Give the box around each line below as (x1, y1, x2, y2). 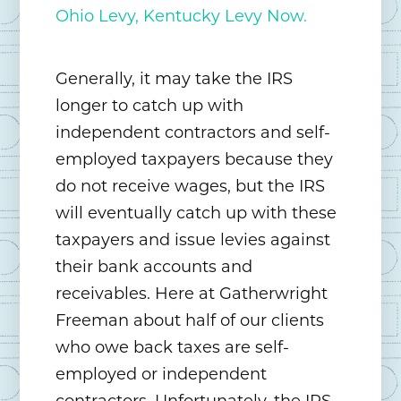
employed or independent (55, 364, 268, 385)
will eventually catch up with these (55, 203, 337, 224)
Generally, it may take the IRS (55, 69, 294, 90)
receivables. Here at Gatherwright (55, 284, 328, 304)
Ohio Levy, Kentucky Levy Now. (55, 6, 308, 27)
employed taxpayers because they (55, 149, 334, 170)
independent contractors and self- (55, 123, 331, 143)
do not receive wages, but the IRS (55, 176, 326, 197)
